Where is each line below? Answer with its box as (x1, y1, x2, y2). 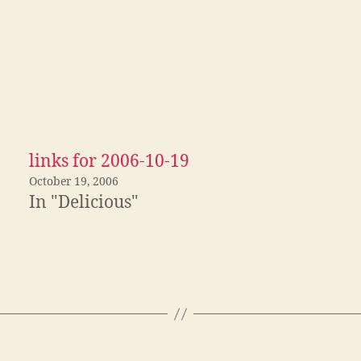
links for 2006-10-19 (29, 151, 189, 173)
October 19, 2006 (29, 175, 118, 189)
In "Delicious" (29, 192, 139, 214)
